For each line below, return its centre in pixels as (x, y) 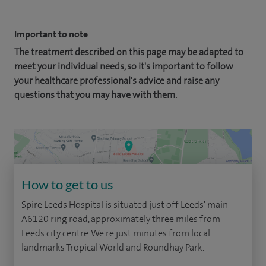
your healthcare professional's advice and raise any (117, 80)
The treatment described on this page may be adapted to (129, 52)
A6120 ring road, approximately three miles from (121, 219)
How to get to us (67, 185)
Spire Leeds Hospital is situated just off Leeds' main (125, 205)
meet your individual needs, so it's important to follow (124, 66)
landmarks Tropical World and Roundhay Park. (113, 248)
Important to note (51, 34)
